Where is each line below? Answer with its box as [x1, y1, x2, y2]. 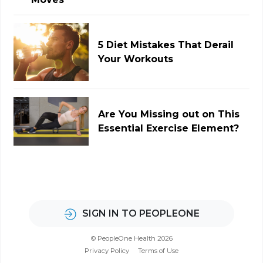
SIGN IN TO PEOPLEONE [82, 207, 200, 219]
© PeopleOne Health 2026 [90, 234, 173, 243]
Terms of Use [138, 247, 179, 255]
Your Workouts [98, 53, 174, 65]
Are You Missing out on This [98, 108, 240, 120]
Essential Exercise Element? [98, 122, 240, 134]
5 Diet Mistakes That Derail [98, 39, 234, 50]
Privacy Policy [84, 247, 129, 255]
